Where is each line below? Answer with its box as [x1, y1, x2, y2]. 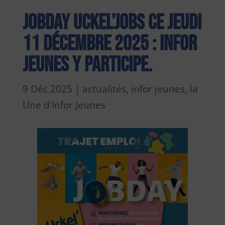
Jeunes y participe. [22, 52, 152, 78]
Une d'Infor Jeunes [22, 98, 105, 111]
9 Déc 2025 [22, 82, 72, 95]
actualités [82, 82, 126, 95]
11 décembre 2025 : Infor [22, 31, 197, 57]
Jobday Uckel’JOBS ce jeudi [22, 10, 201, 36]
